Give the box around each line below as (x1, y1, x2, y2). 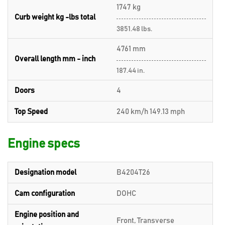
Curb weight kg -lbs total (15, 14, 95, 21)
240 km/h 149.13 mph (117, 108, 185, 116)
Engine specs (8, 138, 80, 150)
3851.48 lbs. (117, 26, 152, 33)
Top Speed (15, 108, 48, 116)
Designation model (15, 169, 76, 176)
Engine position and (15, 211, 79, 218)
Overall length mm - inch (15, 55, 95, 63)
